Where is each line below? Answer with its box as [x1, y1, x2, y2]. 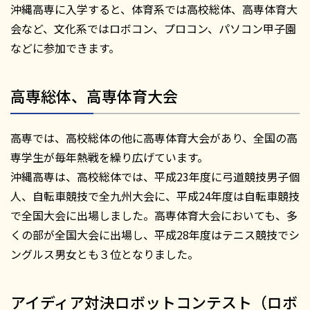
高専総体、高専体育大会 [10, 84, 178, 107]
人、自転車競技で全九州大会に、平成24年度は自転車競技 [10, 188, 300, 205]
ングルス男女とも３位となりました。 [10, 246, 199, 263]
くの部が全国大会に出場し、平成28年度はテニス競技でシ [10, 226, 300, 244]
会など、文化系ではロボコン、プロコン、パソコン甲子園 [10, 20, 296, 37]
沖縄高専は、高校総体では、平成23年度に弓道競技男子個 [10, 168, 300, 185]
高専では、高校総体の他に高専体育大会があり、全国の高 [10, 129, 298, 147]
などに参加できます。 [10, 39, 120, 57]
